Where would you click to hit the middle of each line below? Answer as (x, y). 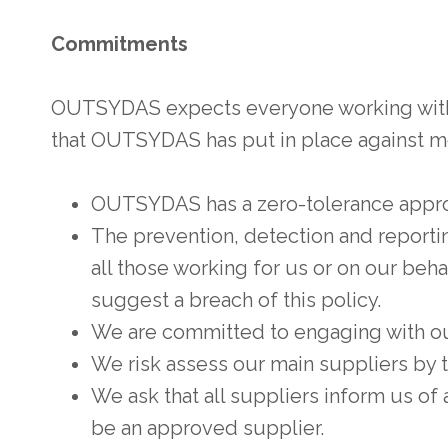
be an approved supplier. (207, 427)
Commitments (122, 43)
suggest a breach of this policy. (238, 299)
